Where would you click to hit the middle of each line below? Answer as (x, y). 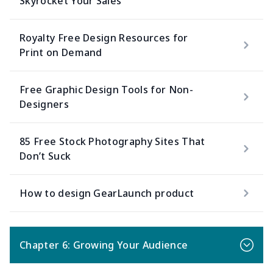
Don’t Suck (45, 156)
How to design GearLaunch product (107, 193)
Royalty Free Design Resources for (104, 38)
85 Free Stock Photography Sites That (112, 141)
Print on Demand (61, 52)
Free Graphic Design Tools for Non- (106, 90)
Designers (44, 104)
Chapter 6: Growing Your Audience (104, 245)
